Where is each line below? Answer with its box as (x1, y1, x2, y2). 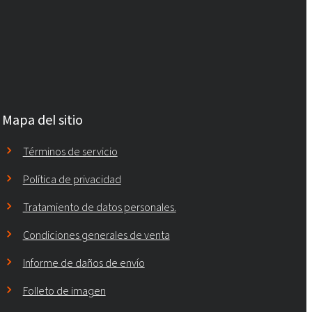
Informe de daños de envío (22, 256, 145, 271)
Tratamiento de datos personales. (22, 200, 176, 215)
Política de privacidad (22, 172, 121, 187)
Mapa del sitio (1, 111, 83, 130)
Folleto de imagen (22, 283, 106, 299)
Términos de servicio (22, 144, 118, 159)
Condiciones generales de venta (22, 228, 170, 243)
